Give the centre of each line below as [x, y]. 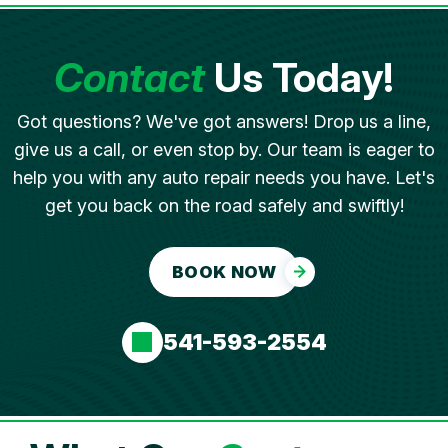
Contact [129, 77]
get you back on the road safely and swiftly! [224, 205]
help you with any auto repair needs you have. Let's [224, 177]
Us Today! [299, 77]
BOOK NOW [224, 271]
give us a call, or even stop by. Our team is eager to [224, 149]
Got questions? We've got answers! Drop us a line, [224, 121]
